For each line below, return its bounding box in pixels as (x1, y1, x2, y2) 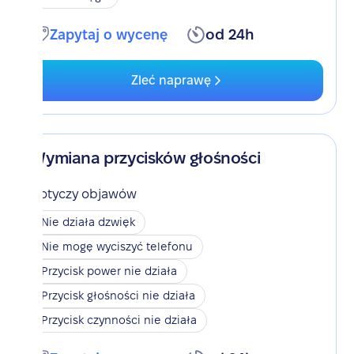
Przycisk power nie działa (41, 265, 178, 277)
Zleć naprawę (130, 73, 211, 87)
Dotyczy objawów (31, 187, 137, 201)
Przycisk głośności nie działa (41, 289, 196, 302)
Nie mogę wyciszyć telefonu (41, 240, 194, 253)
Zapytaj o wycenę (50, 27, 168, 42)
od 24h (205, 27, 254, 42)
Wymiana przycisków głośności (31, 149, 261, 167)
